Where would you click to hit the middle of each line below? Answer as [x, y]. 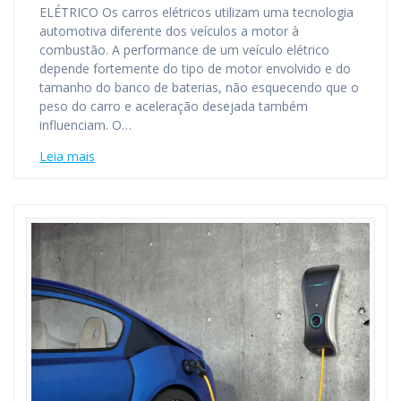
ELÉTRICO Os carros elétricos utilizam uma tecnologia [196, 12]
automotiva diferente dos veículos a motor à [169, 30]
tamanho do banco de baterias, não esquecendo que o [199, 87]
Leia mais [67, 156]
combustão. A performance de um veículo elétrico [184, 49]
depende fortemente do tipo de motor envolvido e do [195, 68]
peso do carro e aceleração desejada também [174, 106]
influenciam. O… [85, 124]
